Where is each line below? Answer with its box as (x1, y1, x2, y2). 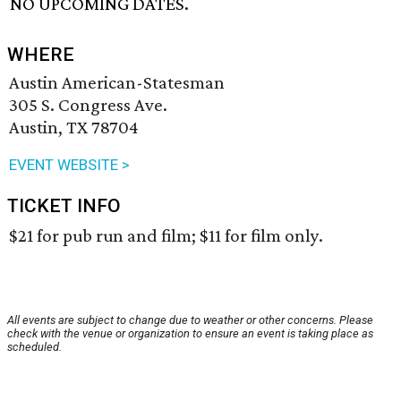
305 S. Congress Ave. (9, 94, 167, 116)
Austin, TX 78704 (9, 116, 139, 139)
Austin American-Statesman (9, 72, 225, 94)
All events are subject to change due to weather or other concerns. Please (7, 313, 373, 328)
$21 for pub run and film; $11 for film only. (9, 225, 323, 247)
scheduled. (7, 340, 62, 354)
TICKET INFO (7, 195, 121, 218)
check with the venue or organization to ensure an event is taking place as (7, 327, 373, 341)
